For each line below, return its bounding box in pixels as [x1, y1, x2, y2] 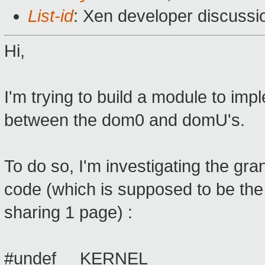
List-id [28, 7, 73, 26]
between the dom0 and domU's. [4, 111, 245, 130]
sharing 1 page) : [4, 203, 132, 222]
